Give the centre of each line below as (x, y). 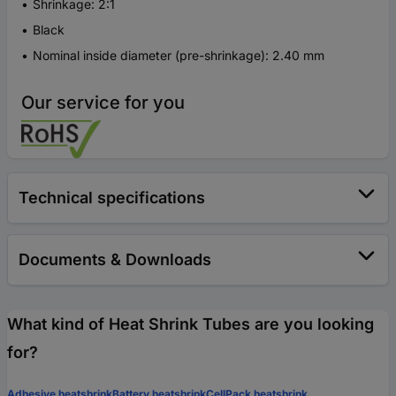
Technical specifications (112, 198)
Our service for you (103, 103)
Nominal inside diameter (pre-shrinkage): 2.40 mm (179, 55)
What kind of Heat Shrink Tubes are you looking (190, 324)
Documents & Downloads (115, 259)
